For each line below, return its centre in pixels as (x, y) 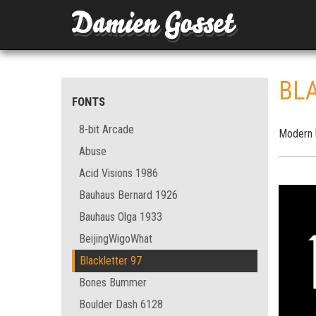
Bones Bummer (113, 282)
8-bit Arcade (107, 129)
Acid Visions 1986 (119, 173)
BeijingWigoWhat (116, 239)
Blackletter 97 (111, 261)
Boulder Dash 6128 (121, 304)
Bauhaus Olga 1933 (121, 217)
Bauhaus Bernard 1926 (128, 195)
